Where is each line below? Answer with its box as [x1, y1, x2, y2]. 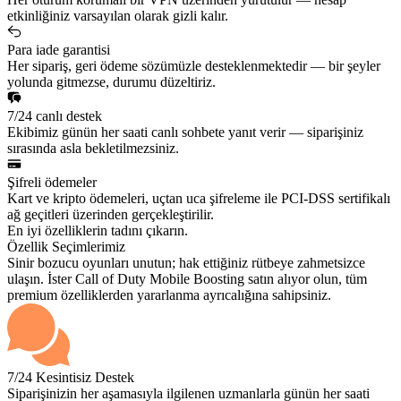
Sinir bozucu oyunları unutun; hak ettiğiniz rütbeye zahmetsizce [7, 255, 365, 271]
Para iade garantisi [7, 42, 110, 58]
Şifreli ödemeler [7, 175, 97, 191]
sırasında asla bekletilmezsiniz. [7, 141, 179, 157]
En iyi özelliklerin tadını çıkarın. [7, 223, 188, 239]
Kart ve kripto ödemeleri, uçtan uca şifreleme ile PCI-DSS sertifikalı [7, 191, 390, 207]
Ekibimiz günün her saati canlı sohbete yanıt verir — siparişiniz [7, 124, 363, 141]
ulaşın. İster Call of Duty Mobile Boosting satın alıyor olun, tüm [7, 271, 367, 287]
